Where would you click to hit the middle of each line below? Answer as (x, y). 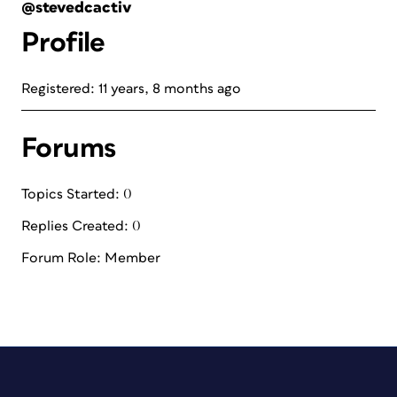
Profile (63, 43)
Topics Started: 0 (77, 194)
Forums (69, 148)
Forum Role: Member (91, 258)
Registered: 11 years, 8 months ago (131, 89)
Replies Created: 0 (81, 226)
